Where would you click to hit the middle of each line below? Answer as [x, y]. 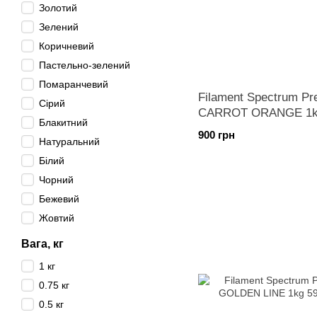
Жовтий [57, 218]
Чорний [56, 180]
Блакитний [63, 122]
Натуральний [69, 142]
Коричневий [67, 46]
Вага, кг [42, 244]
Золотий [58, 8]
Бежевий [59, 199]
